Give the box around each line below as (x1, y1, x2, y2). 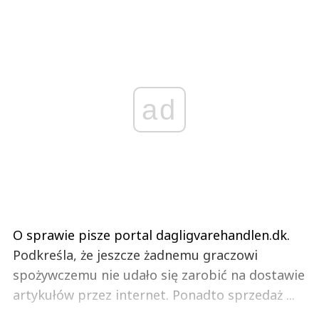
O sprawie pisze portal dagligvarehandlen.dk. (13, 226, 290, 244)
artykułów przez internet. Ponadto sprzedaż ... (13, 286, 295, 304)
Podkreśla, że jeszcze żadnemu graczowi (13, 246, 258, 264)
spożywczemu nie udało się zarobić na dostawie (13, 266, 305, 284)
